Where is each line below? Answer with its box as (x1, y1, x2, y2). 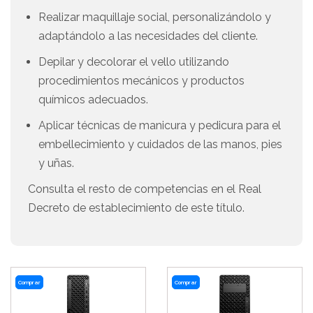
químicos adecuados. (38, 93, 148, 106)
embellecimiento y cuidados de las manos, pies (38, 138, 282, 151)
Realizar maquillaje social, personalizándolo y (38, 10, 271, 24)
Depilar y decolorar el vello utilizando (38, 55, 229, 68)
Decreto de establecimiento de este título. (28, 201, 245, 214)
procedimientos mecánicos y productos (38, 74, 245, 87)
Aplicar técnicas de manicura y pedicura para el (38, 119, 281, 132)
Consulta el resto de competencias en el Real (28, 182, 261, 196)
